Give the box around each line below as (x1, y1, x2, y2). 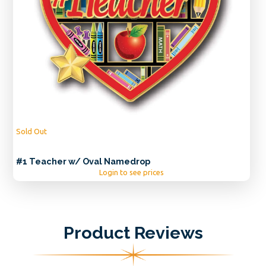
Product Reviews (63, 223, 203, 243)
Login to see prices (99, 167, 164, 176)
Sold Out (16, 126, 47, 135)
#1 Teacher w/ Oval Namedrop (16, 156, 151, 166)
